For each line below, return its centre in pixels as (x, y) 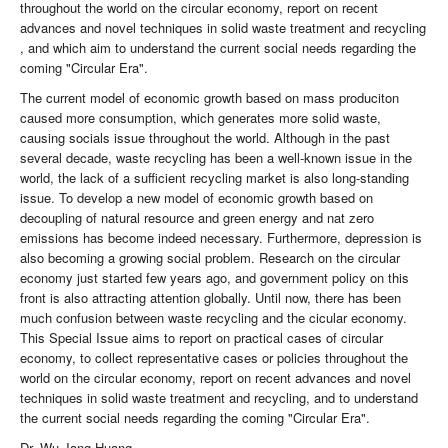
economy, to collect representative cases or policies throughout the (214, 358)
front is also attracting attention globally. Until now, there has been (210, 298)
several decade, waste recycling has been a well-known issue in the (216, 158)
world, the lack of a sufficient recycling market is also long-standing (214, 178)
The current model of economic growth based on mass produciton (209, 98)
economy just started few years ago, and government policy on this (214, 278)
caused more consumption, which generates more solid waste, (200, 118)
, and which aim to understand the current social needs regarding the (218, 48)
